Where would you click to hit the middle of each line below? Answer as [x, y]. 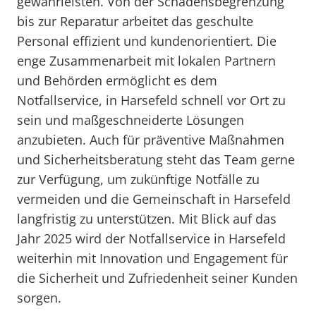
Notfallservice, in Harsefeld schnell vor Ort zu [151, 100]
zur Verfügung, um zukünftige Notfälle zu [138, 179]
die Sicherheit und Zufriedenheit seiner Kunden [157, 278]
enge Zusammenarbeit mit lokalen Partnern [146, 61]
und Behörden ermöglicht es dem [117, 80]
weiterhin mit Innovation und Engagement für [152, 258]
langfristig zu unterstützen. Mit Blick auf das [147, 219]
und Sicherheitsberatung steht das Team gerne [156, 159]
